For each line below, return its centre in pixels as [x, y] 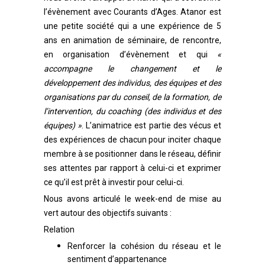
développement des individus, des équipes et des [132, 83]
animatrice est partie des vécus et [157, 125]
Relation [59, 230]
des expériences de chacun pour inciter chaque [132, 140]
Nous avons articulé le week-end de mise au [132, 199]
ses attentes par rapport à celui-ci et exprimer [132, 168]
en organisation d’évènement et [120, 54]
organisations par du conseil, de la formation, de [132, 97]
